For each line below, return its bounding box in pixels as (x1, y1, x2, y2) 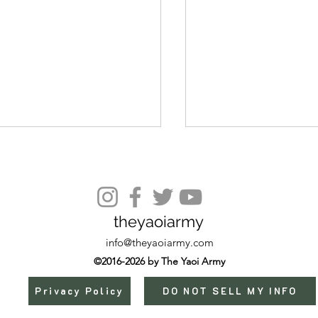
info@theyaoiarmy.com (106, 235, 214, 249)
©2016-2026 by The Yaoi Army (93, 254, 225, 268)
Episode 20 (203, 199, 269, 215)
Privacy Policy (35, 285, 124, 297)
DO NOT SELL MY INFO (163, 285, 297, 297)
